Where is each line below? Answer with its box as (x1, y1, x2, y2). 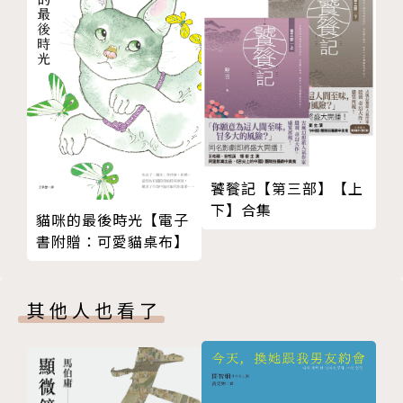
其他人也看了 (27, 297, 162, 324)
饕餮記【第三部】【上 (210, 176, 363, 199)
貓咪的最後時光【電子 (36, 209, 189, 231)
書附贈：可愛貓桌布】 (36, 230, 189, 253)
